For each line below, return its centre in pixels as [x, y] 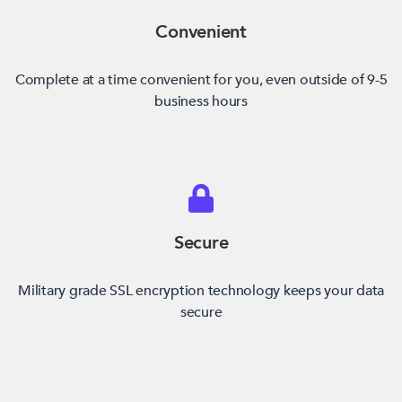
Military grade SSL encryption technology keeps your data [201, 290]
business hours [201, 101]
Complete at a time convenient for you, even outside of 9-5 [201, 79]
